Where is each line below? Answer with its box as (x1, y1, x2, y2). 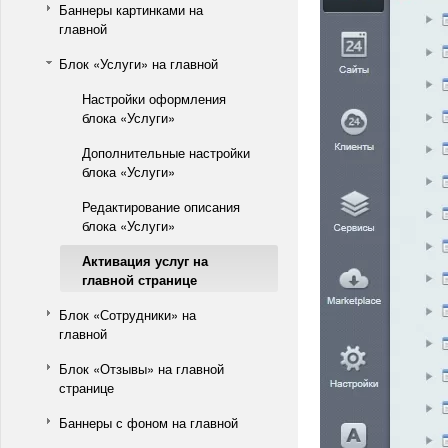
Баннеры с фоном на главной (59, 413, 238, 432)
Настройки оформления (82, 89, 226, 108)
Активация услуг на (82, 251, 208, 270)
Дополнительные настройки (82, 143, 250, 162)
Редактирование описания (82, 197, 240, 216)
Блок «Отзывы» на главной (59, 359, 224, 378)
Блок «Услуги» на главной (59, 54, 218, 73)
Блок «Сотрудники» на (59, 305, 196, 324)
